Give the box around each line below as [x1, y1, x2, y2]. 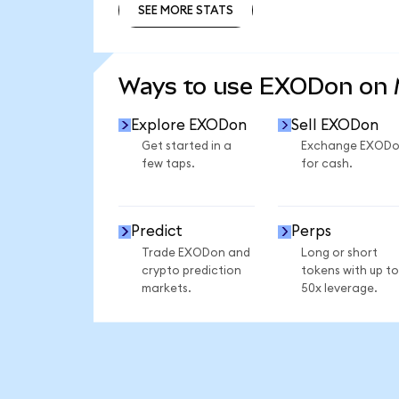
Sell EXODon [290, 117, 379, 133]
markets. [141, 281, 191, 295]
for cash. [300, 158, 353, 171]
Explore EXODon [131, 117, 248, 133]
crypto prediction [141, 264, 241, 277]
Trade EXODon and [141, 246, 250, 259]
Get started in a [141, 140, 232, 153]
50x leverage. [300, 281, 378, 295]
